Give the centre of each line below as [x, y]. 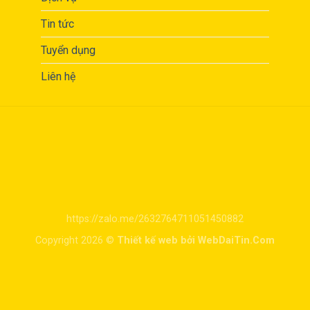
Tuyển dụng [68, 51]
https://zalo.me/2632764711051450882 [155, 219]
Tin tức [57, 24]
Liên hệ [58, 77]
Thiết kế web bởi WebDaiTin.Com [196, 240]
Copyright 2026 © [76, 240]
